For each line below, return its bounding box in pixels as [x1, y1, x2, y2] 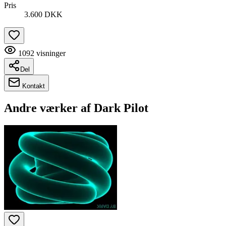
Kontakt [20, 82, 45, 90]
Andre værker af [4, 101, 94, 115]
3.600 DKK [24, 10, 63, 19]
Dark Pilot [94, 101, 148, 115]
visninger [34, 49, 66, 58]
